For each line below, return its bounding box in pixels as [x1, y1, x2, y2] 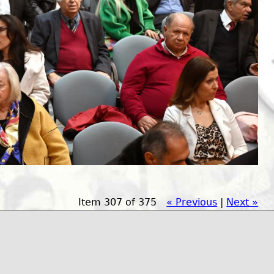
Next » [226, 196, 259, 208]
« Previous [166, 196, 218, 208]
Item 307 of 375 [78, 196, 157, 208]
